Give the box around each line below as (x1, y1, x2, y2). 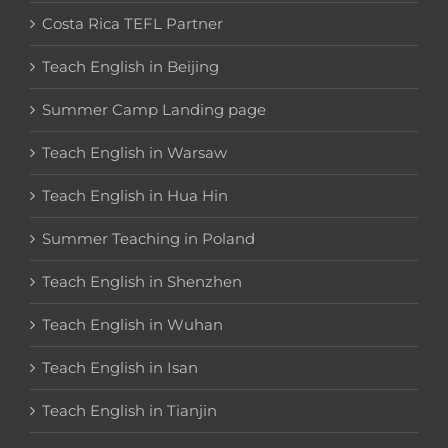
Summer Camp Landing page (42, 100, 266, 120)
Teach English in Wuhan (42, 315, 223, 335)
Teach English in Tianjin (42, 401, 217, 421)
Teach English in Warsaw (42, 143, 227, 163)
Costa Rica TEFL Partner (42, 14, 223, 34)
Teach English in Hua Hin (42, 186, 228, 206)
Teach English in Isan (42, 358, 198, 378)
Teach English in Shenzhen (42, 272, 242, 292)
